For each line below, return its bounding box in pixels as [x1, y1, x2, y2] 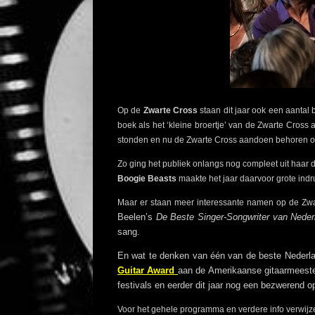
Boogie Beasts [117, 174, 176, 184]
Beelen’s [117, 212, 156, 223]
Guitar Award [117, 265, 178, 276]
